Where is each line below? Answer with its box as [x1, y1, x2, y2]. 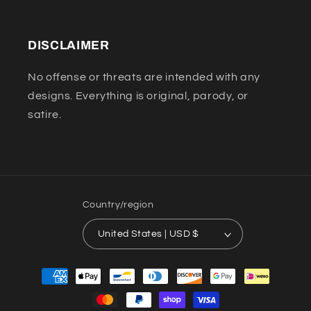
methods [24, 282, 73, 294]
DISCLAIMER [28, 38, 110, 52]
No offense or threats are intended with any [28, 71, 261, 83]
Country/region [83, 199, 153, 210]
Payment [24, 263, 74, 275]
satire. [28, 108, 62, 120]
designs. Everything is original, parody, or [28, 90, 249, 101]
